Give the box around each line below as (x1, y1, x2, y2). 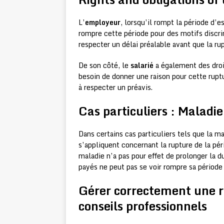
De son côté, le (78, 59, 130, 71)
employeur (85, 16, 120, 28)
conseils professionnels (78, 196, 207, 216)
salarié (130, 59, 153, 71)
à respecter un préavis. (78, 81, 152, 93)
